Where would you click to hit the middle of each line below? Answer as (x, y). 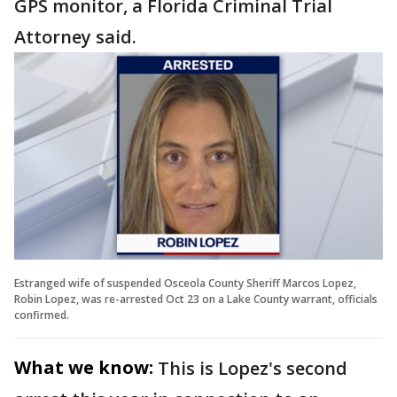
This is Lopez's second (253, 368)
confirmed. (42, 315)
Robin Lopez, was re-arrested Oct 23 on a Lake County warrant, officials (196, 299)
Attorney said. (78, 37)
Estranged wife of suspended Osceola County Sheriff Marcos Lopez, (185, 283)
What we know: (84, 367)
